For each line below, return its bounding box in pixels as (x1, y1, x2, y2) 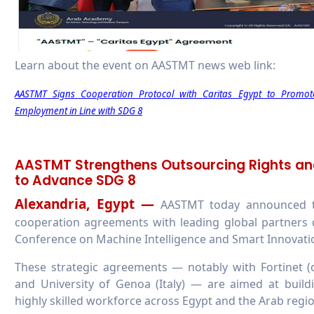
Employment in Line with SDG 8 (15, 104, 142, 117)
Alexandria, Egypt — (15, 194, 154, 213)
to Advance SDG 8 (15, 170, 136, 190)
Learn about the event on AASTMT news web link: (15, 57, 275, 73)
